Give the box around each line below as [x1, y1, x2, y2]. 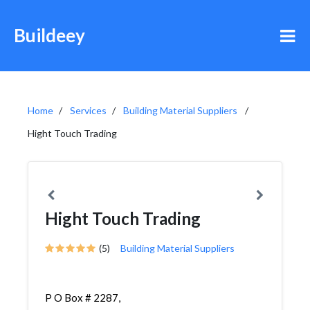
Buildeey [14, 24, 85, 46]
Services [70, 104, 107, 116]
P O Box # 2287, [45, 291, 120, 304]
